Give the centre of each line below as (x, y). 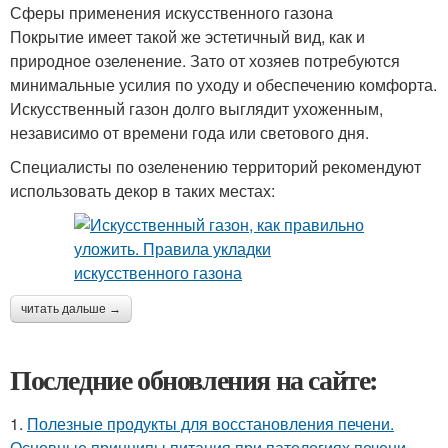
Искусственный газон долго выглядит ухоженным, (196, 108)
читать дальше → (71, 308)
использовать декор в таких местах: (142, 190)
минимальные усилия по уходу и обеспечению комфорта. (223, 84)
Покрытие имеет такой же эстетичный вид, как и (187, 36)
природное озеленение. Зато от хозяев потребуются (205, 60)
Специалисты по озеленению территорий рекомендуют (215, 166)
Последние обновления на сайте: (194, 379)
